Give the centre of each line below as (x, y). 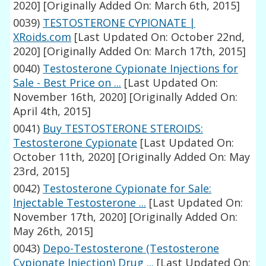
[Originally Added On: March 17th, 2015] (143, 51)
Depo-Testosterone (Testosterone (131, 248)
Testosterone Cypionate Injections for (141, 69)
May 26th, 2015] (53, 231)
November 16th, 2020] (70, 97)
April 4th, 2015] (52, 111)
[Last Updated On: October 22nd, (158, 37)
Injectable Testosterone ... (80, 203)
